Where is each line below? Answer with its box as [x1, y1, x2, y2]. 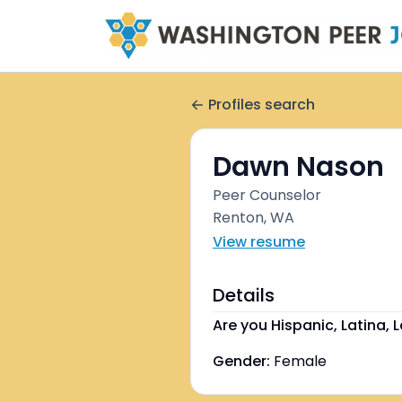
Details [213, 283, 275, 308]
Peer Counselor [213, 185, 321, 205]
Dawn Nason [213, 148, 384, 186]
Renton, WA [213, 207, 294, 228]
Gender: [213, 351, 270, 371]
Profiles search [208, 94, 315, 115]
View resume [213, 232, 305, 252]
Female [274, 351, 327, 371]
